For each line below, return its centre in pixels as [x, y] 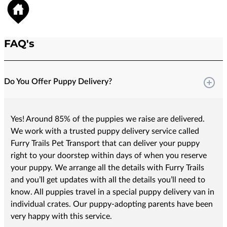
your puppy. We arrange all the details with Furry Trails [107, 168]
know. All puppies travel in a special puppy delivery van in [112, 192]
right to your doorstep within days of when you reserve [108, 156]
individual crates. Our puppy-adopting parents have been [111, 204]
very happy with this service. [61, 217]
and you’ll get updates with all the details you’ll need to [108, 180]
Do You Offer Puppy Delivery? [58, 81]
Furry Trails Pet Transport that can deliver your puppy [105, 144]
